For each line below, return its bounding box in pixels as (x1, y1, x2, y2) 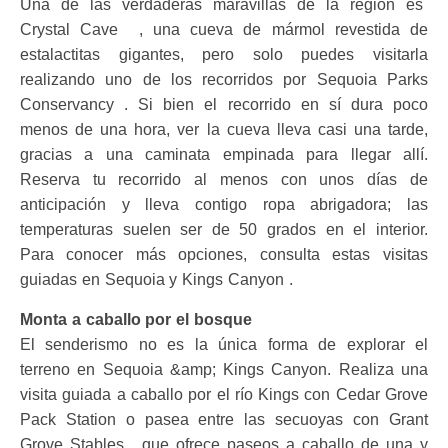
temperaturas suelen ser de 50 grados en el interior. (20, 220, 428, 238)
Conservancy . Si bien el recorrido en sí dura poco (20, 95, 428, 113)
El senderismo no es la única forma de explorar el (20, 335, 428, 353)
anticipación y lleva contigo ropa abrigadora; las (20, 195, 428, 213)
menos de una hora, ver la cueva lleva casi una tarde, (20, 120, 428, 138)
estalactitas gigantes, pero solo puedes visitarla (20, 45, 428, 63)
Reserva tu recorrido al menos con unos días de (20, 170, 428, 188)
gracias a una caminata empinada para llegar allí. (20, 145, 428, 163)
